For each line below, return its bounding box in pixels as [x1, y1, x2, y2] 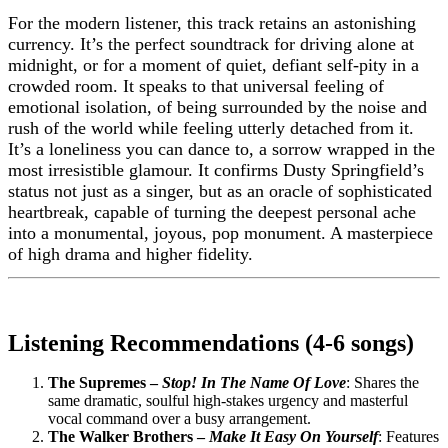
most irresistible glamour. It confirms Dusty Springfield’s [8, 160, 424, 180]
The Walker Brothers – [48, 428, 209, 445]
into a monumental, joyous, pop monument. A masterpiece [8, 223, 433, 243]
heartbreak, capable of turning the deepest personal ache [8, 202, 416, 222]
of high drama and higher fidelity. [8, 244, 253, 264]
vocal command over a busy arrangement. [48, 410, 311, 427]
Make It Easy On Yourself [209, 428, 378, 445]
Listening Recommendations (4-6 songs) [8, 330, 414, 356]
